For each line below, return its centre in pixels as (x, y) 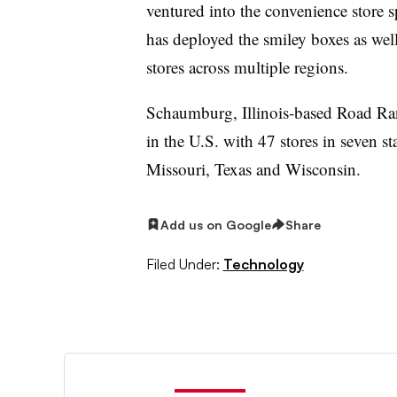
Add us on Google (215, 224)
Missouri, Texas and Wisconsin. (253, 168)
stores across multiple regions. (249, 66)
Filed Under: (183, 265)
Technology (263, 265)
